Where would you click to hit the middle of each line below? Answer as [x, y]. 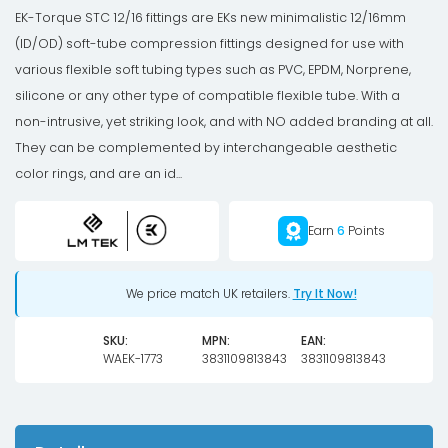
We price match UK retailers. [209, 293]
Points [364, 230]
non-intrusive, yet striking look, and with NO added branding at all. [224, 121]
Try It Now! [324, 293]
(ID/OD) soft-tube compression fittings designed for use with [209, 43]
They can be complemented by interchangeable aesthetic [206, 147]
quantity [60, 32]
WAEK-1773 [132, 358]
